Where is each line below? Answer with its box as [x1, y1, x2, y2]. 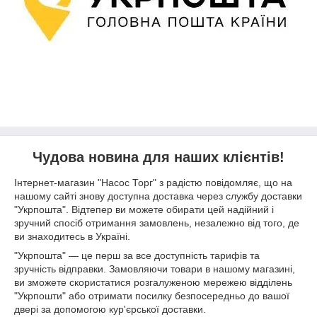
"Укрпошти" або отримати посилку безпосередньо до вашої [14, 289, 289, 301]
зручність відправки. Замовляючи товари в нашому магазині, [14, 263, 295, 275]
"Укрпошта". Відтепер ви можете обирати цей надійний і [14, 203, 274, 215]
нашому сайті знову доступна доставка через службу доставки [14, 190, 302, 202]
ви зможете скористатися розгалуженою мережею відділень [14, 276, 292, 288]
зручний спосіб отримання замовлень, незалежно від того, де [14, 217, 299, 229]
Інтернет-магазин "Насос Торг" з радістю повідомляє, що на [14, 176, 292, 188]
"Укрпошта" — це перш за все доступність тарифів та [14, 249, 260, 261]
